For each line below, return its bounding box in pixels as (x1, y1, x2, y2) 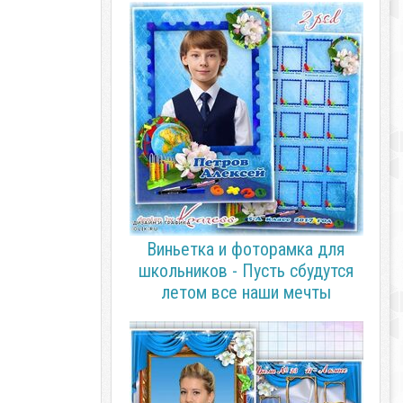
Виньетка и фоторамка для (147, 238, 345, 260)
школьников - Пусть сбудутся (138, 260, 354, 282)
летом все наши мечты (160, 282, 331, 303)
